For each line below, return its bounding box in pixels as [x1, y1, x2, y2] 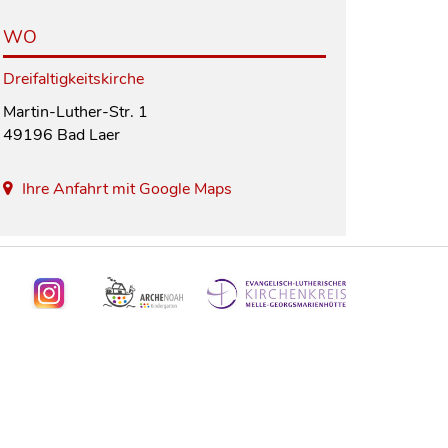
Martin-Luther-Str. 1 [2, 100, 148, 123]
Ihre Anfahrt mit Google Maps [21, 177, 232, 200]
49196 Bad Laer [2, 123, 120, 146]
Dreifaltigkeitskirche [2, 67, 144, 90]
